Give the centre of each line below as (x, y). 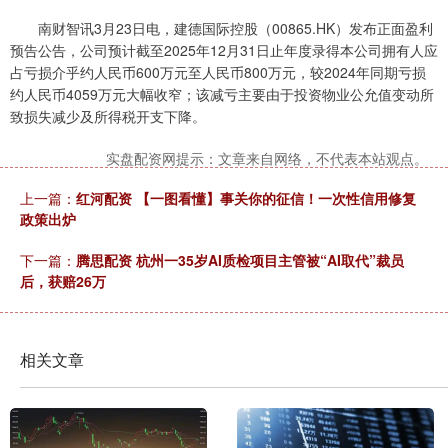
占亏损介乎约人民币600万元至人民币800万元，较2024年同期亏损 (218, 72)
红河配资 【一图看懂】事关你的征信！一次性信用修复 (246, 198)
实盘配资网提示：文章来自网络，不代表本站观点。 (267, 158)
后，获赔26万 (63, 281)
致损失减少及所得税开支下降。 (108, 116)
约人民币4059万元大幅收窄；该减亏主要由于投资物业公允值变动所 (222, 94)
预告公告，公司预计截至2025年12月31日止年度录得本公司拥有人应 (224, 50)
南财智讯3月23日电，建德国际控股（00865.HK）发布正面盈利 (221, 28)
